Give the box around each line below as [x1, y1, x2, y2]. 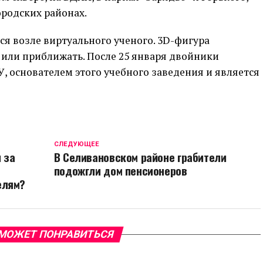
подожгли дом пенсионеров [53, 162, 187, 179]
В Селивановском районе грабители [53, 149, 227, 166]
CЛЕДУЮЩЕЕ [53, 140, 99, 148]
